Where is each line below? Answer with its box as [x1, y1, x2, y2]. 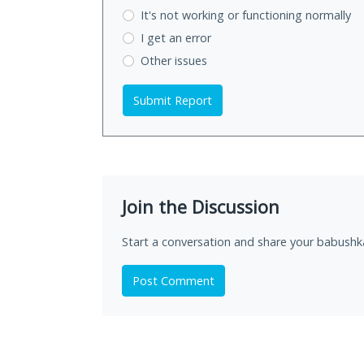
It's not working [140, 7, 227, 24]
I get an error [140, 29, 211, 45]
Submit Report [133, 92, 212, 108]
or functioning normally [227, 7, 351, 24]
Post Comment [132, 272, 214, 288]
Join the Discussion [122, 194, 279, 219]
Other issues [140, 52, 207, 68]
